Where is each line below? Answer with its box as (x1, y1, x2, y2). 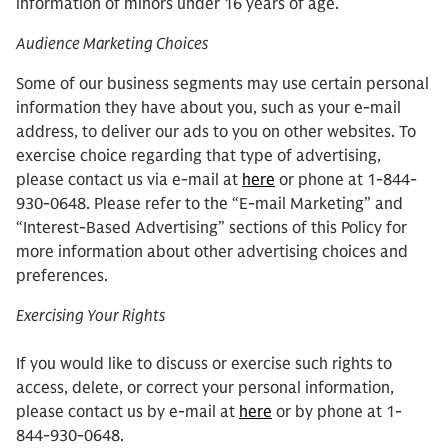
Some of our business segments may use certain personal (16, 74, 429, 94)
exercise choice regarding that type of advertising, (16, 146, 381, 166)
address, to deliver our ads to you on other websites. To (16, 122, 416, 142)
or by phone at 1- (272, 402, 402, 422)
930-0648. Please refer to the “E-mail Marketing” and (16, 194, 403, 214)
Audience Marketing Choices (16, 34, 208, 54)
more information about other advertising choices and (16, 242, 408, 262)
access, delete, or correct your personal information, (16, 378, 394, 398)
